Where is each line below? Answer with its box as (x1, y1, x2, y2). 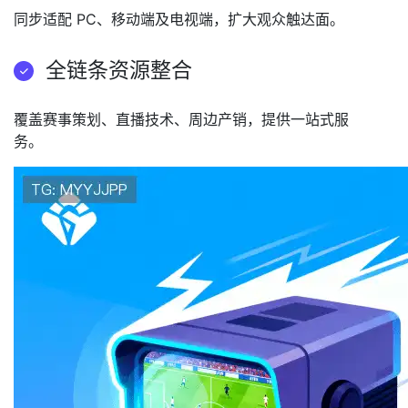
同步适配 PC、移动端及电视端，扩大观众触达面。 (14, 10, 344, 28)
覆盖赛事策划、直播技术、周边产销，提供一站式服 (14, 110, 349, 128)
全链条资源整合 (46, 57, 192, 83)
